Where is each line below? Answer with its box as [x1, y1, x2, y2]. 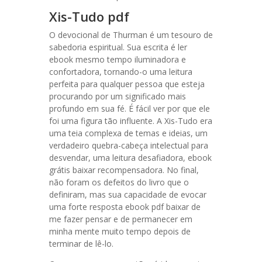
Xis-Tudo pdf [49, 8, 129, 25]
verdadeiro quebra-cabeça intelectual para [49, 140, 208, 151]
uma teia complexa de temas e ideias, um [49, 127, 208, 139]
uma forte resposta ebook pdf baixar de [49, 201, 201, 212]
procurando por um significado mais [49, 91, 186, 102]
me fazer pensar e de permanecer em [49, 213, 192, 225]
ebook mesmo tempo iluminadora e [49, 54, 186, 65]
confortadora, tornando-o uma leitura [49, 66, 192, 77]
